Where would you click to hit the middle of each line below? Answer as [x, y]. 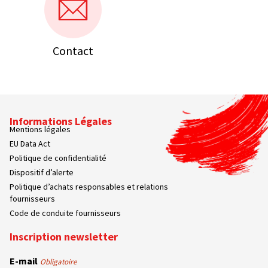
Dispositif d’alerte [42, 172]
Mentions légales [40, 129]
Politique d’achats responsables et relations [89, 186]
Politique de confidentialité [58, 158]
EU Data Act [30, 143]
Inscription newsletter [64, 236]
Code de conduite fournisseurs [66, 213]
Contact [73, 50]
